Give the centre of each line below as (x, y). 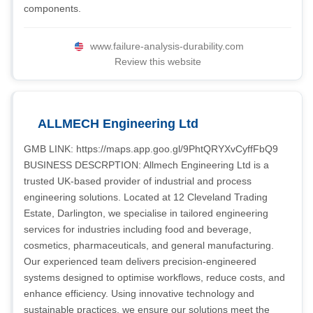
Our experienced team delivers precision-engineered (140, 261)
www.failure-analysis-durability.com (167, 46)
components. (52, 8)
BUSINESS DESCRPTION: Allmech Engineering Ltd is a (146, 165)
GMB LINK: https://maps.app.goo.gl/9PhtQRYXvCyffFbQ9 (151, 149)
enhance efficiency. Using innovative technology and (139, 293)
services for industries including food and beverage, (138, 229)
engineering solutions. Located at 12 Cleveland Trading (146, 197)
